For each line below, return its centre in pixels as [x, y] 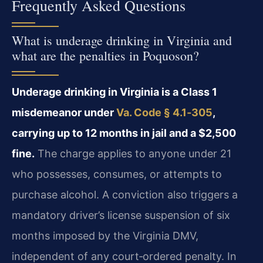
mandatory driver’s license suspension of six [121, 215]
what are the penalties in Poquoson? [105, 56]
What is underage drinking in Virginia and [122, 41]
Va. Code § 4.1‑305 [164, 113]
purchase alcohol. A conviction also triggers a [125, 195]
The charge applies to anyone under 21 [133, 154]
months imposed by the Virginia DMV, [105, 236]
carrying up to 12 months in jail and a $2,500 [124, 133]
